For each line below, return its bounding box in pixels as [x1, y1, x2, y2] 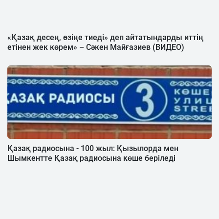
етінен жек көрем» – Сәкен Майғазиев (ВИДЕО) [7, 42, 184, 52]
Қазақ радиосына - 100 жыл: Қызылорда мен [7, 143, 178, 153]
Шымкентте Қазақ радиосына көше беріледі [7, 153, 175, 163]
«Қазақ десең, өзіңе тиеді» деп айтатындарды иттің [7, 32, 203, 42]
